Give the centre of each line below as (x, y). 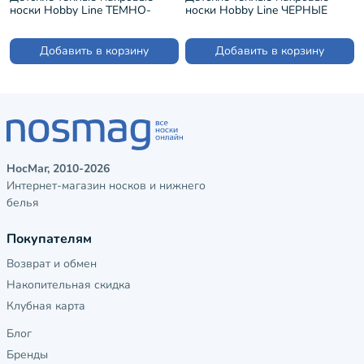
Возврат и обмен (52, 264)
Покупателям (49, 239)
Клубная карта (46, 306)
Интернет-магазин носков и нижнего (106, 186)
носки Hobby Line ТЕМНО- (80, 11)
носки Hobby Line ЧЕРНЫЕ (256, 11)
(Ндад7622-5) (221, 24)
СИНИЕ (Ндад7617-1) (67, 24)
